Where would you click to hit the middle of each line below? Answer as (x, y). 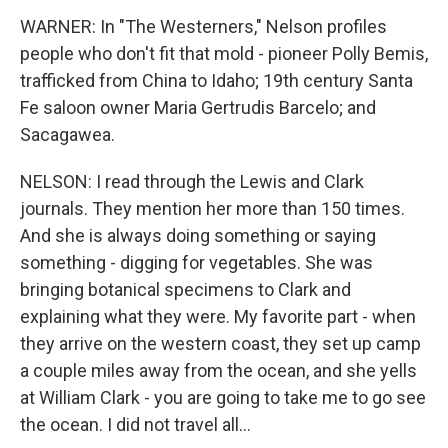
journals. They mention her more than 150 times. (212, 208)
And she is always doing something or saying (198, 235)
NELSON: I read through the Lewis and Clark (192, 181)
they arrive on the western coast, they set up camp (220, 343)
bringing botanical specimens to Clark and (185, 289)
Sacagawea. (67, 134)
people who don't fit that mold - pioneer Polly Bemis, (224, 53)
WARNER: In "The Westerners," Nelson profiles (203, 26)
